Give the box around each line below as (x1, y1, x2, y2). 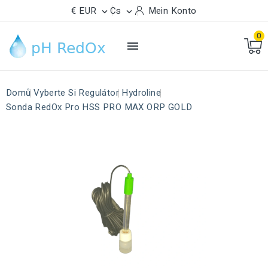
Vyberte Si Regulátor (33, 86, 120, 99)
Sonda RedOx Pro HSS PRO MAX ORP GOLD (6, 100, 193, 114)
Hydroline (121, 86, 162, 99)
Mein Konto (148, 4, 197, 17)
